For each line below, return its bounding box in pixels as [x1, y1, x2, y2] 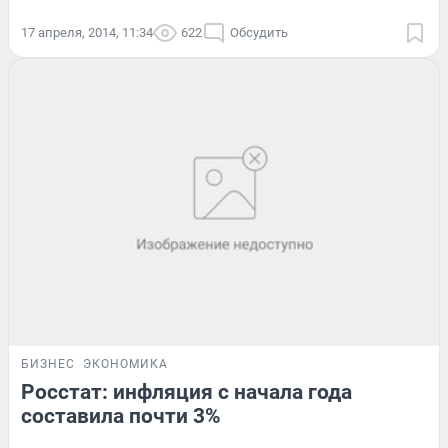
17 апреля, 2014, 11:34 [21, 25, 153, 41]
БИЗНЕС [21, 357, 75, 372]
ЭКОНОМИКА [83, 357, 168, 372]
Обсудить [230, 25, 288, 41]
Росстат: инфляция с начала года [21, 380, 352, 405]
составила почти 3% [21, 404, 221, 429]
